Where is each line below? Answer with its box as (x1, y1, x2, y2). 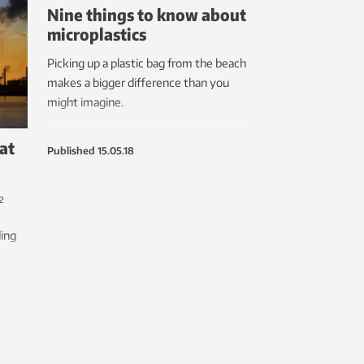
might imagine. (47, 95, 123, 110)
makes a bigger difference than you (47, 76, 229, 90)
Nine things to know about (47, 4, 246, 25)
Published (47, 145, 95, 158)
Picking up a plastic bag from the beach (47, 56, 246, 71)
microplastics (47, 24, 146, 45)
